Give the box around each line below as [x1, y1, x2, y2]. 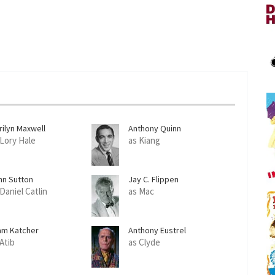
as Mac [128, 185, 155, 197]
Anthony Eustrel [128, 225, 187, 236]
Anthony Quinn [128, 123, 182, 134]
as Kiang [128, 134, 161, 146]
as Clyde [128, 236, 161, 248]
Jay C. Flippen [128, 174, 179, 185]
